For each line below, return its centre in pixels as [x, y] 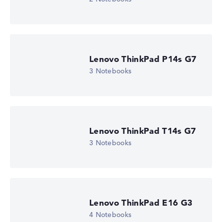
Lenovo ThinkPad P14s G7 [143, 59]
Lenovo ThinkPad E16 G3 [141, 203]
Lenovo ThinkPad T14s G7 [143, 131]
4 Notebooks [111, 215]
